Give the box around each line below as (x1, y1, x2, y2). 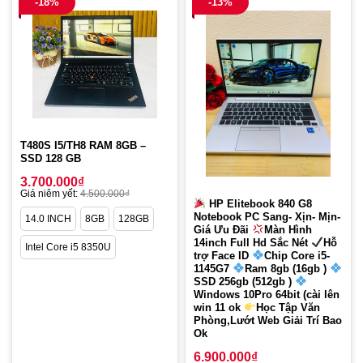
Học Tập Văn (255, 301, 320, 314)
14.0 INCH (25, 212, 71, 224)
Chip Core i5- (263, 249, 330, 262)
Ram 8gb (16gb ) (244, 262, 330, 275)
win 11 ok (194, 301, 244, 314)
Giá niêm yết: (20, 187, 80, 199)
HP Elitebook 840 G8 (205, 197, 312, 210)
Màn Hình (263, 223, 312, 236)
